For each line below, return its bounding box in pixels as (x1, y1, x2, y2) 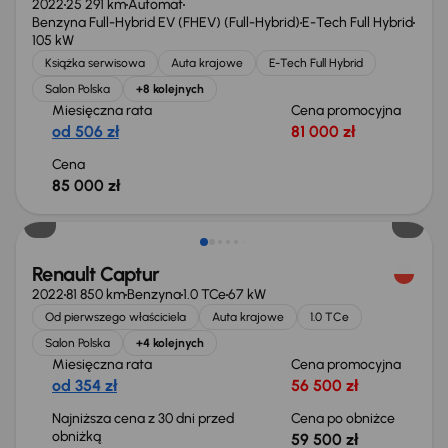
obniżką (52, 428, 104, 445)
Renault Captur (32, 262, 160, 286)
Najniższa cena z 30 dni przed (52, 410, 234, 427)
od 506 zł (52, 122, 119, 141)
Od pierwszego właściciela (45, 310, 186, 324)
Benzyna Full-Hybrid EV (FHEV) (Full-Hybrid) (32, 14, 300, 31)
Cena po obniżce (291, 410, 395, 427)
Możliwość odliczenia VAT (53, 189, 216, 206)
